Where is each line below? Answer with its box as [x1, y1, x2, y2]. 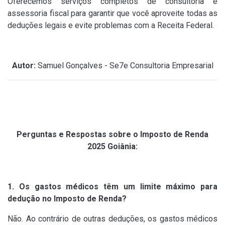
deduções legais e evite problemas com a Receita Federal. [8, 21, 214, 31]
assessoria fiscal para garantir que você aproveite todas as [8, 9, 217, 19]
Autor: [12, 61, 36, 71]
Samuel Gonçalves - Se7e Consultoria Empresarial [35, 61, 213, 71]
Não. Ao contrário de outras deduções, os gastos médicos [8, 214, 217, 224]
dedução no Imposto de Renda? [8, 194, 127, 204]
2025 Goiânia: [87, 142, 138, 152]
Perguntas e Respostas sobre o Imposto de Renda [17, 130, 208, 140]
